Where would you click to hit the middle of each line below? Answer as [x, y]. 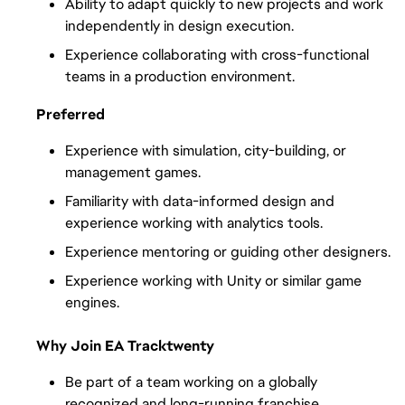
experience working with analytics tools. [194, 223]
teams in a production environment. [180, 76]
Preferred [71, 115]
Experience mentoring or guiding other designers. [228, 252]
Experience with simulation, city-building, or [206, 151]
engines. [92, 303]
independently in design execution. [179, 25]
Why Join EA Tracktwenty [125, 346]
